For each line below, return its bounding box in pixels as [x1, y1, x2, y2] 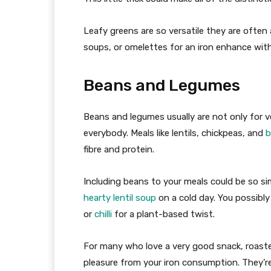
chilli [94, 209, 112, 220]
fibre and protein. [83, 144, 154, 155]
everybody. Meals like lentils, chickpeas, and [83, 128, 266, 139]
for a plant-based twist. [112, 209, 215, 220]
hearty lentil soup [83, 192, 156, 203]
